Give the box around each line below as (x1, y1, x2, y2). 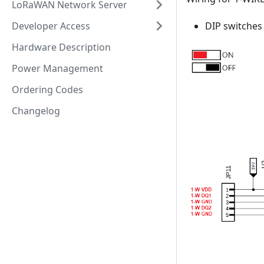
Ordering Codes (12, 83, 83, 96)
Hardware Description (12, 41, 111, 54)
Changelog (12, 104, 60, 117)
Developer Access (12, 19, 90, 32)
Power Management (12, 62, 103, 75)
